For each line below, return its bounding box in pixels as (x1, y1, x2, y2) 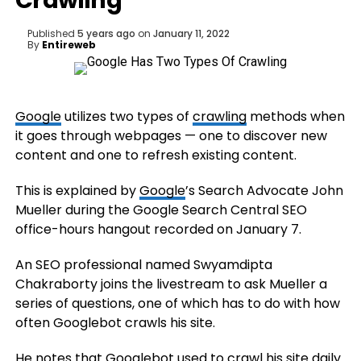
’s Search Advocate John (185, 181, 343, 200)
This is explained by (15, 181, 139, 200)
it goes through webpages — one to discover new (15, 127, 327, 145)
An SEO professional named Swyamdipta (15, 255, 272, 274)
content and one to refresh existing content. (15, 146, 297, 164)
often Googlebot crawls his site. (15, 313, 215, 332)
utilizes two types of (60, 107, 193, 126)
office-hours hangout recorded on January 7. (15, 220, 301, 239)
